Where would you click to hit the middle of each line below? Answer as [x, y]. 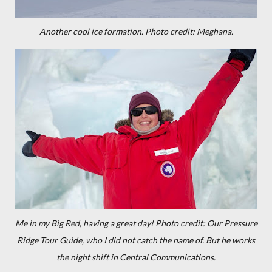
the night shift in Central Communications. [136, 257]
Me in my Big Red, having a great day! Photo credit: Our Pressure [136, 223]
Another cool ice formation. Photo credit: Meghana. [136, 31]
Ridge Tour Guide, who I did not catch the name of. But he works [136, 240]
